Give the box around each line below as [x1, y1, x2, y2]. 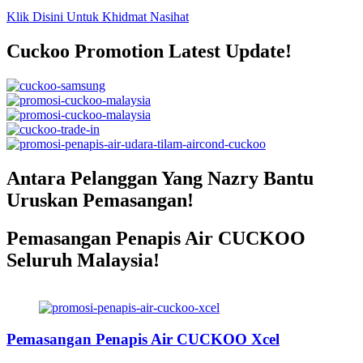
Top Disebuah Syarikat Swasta [31, 280, 279, 301]
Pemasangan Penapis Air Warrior [31, 262, 302, 283]
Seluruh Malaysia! [6, 250, 160, 271]
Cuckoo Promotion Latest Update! [6, 41, 292, 62]
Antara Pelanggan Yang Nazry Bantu [6, 168, 314, 190]
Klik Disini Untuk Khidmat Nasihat [6, 10, 189, 24]
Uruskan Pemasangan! [6, 190, 194, 211]
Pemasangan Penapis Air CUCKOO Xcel [6, 330, 280, 348]
